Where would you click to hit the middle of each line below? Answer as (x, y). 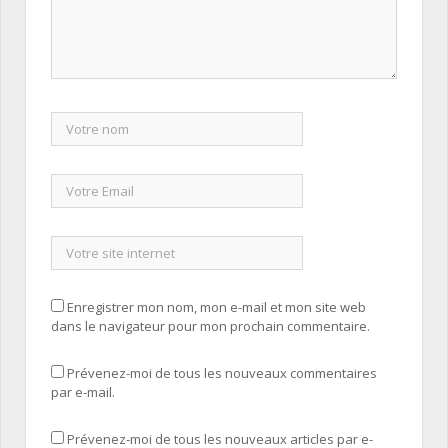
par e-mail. (83, 392)
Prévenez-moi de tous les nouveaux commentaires (222, 373)
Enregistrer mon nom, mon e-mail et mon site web (216, 307)
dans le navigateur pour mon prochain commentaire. (210, 326)
